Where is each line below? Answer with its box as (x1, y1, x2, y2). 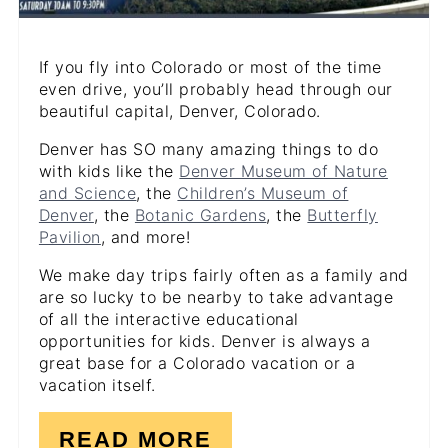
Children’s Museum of (177, 182, 349, 203)
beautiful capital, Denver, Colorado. (38, 100, 321, 121)
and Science (38, 182, 137, 203)
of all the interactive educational (38, 308, 299, 329)
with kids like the (38, 160, 180, 181)
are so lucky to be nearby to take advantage (38, 286, 394, 307)
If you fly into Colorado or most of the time (38, 56, 382, 77)
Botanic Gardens (134, 204, 267, 225)
